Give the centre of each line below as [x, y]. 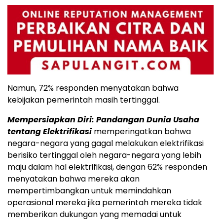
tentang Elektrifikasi [50, 132]
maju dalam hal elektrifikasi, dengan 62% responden [107, 167]
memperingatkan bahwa [141, 132]
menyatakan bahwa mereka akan [74, 179]
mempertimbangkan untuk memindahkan [89, 191]
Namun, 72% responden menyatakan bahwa [93, 88]
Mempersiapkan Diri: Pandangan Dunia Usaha [103, 120]
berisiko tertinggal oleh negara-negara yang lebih [104, 155]
